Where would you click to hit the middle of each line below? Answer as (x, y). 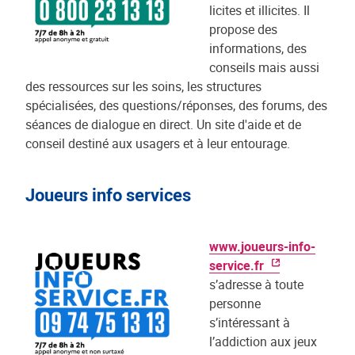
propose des (243, 29)
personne (235, 303)
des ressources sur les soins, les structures (143, 86)
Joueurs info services (108, 195)
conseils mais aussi (264, 67)
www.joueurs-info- (262, 246)
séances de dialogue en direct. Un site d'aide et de (163, 124)
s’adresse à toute (256, 284)
